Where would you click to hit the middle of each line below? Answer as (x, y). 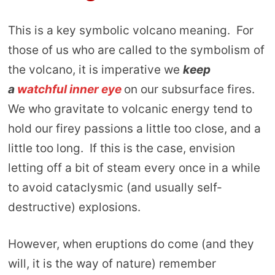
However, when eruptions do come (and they (131, 244)
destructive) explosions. (74, 207)
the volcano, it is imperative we (95, 69)
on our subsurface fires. (191, 89)
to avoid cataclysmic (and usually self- (115, 187)
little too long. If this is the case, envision (121, 148)
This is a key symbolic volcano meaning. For (130, 30)
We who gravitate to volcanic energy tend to (130, 109)
